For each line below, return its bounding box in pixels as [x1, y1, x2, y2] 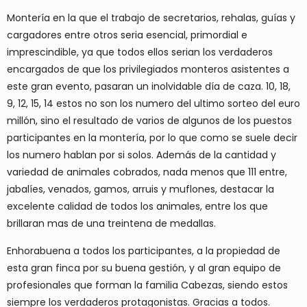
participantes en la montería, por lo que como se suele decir [7, 130, 297, 145]
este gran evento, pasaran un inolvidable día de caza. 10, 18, [7, 79, 291, 93]
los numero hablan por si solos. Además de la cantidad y [7, 147, 276, 162]
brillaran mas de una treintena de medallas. [7, 216, 216, 230]
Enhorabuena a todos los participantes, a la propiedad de [7, 243, 280, 258]
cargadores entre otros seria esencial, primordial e [7, 27, 247, 42]
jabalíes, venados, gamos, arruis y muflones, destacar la [7, 182, 274, 196]
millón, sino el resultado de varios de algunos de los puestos [7, 113, 292, 127]
